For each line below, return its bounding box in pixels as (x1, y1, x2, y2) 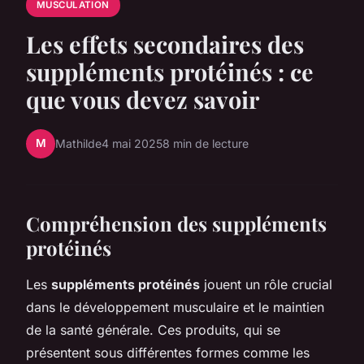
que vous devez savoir (26, 83, 259, 115)
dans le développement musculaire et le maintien (26, 298, 324, 315)
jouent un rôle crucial (200, 275, 332, 292)
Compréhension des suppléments (26, 210, 327, 236)
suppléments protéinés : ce (26, 55, 314, 87)
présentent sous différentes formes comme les (26, 344, 310, 361)
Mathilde (55, 136, 102, 151)
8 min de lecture (162, 136, 249, 151)
